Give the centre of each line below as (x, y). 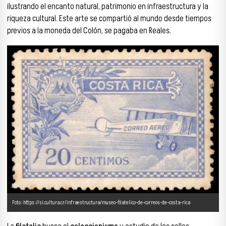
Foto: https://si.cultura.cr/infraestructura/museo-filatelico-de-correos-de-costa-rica (101, 203)
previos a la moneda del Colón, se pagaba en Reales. (89, 31)
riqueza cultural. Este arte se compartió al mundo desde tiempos (109, 19)
